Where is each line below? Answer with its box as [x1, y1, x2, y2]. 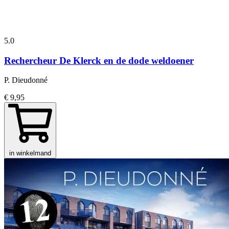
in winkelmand [9, 149, 51, 157]
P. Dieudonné [4, 76, 48, 85]
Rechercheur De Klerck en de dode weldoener [4, 55, 194, 66]
